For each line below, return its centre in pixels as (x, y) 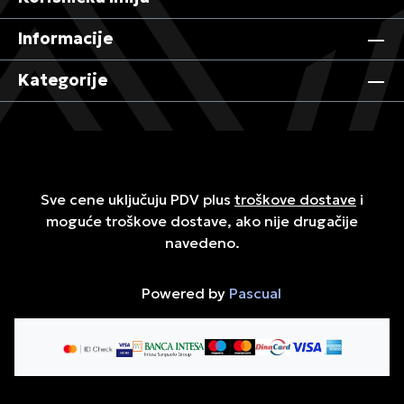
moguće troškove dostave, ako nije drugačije (202, 221)
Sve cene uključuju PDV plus (138, 200)
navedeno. (202, 243)
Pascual (255, 294)
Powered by (183, 294)
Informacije (65, 39)
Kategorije (63, 80)
